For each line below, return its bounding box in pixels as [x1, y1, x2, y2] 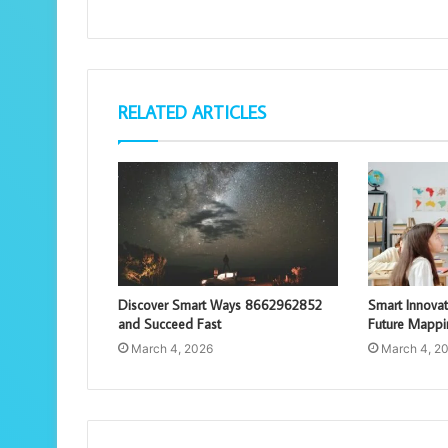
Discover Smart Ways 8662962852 [118, 296, 322, 315]
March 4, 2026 [131, 341, 213, 357]
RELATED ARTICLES [118, 101, 266, 125]
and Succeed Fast [118, 315, 221, 334]
